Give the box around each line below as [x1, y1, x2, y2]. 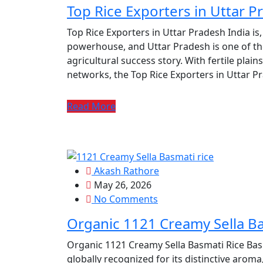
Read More [67, 99, 116, 113]
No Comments [92, 192, 158, 205]
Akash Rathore [92, 164, 159, 177]
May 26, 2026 [92, 178, 151, 191]
